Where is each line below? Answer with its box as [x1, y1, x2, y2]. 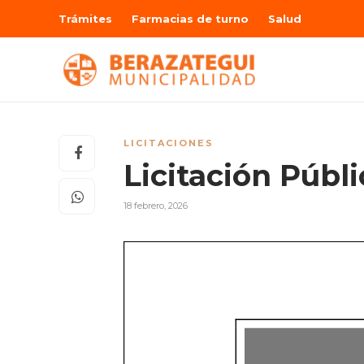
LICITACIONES [123, 137, 214, 149]
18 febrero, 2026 [123, 200, 188, 211]
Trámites [58, 12, 112, 25]
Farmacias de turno [132, 12, 249, 25]
